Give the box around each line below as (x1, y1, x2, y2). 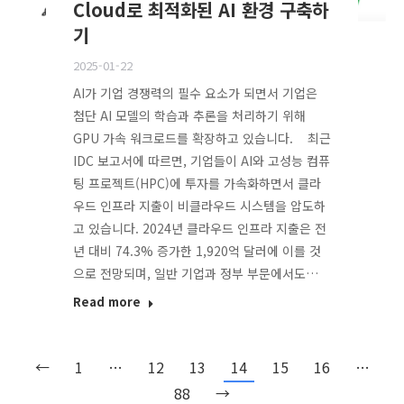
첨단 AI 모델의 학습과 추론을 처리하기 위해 (72, 106, 306, 125)
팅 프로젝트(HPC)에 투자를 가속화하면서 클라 (72, 174, 321, 193)
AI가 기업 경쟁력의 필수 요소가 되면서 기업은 (72, 84, 317, 103)
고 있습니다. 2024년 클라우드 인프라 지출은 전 (72, 219, 326, 238)
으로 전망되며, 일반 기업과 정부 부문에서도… (72, 264, 318, 283)
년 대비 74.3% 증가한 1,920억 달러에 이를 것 (72, 242, 321, 261)
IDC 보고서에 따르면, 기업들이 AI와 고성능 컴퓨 (72, 151, 330, 170)
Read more (72, 293, 141, 311)
